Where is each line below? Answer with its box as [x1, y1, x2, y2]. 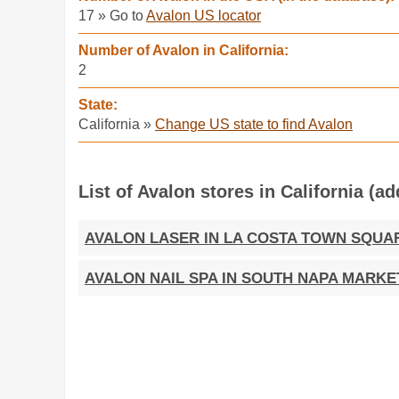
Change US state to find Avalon [155, 117, 353, 132]
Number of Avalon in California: [78, 43, 289, 58]
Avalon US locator [146, 8, 261, 23]
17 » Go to [78, 8, 146, 23]
